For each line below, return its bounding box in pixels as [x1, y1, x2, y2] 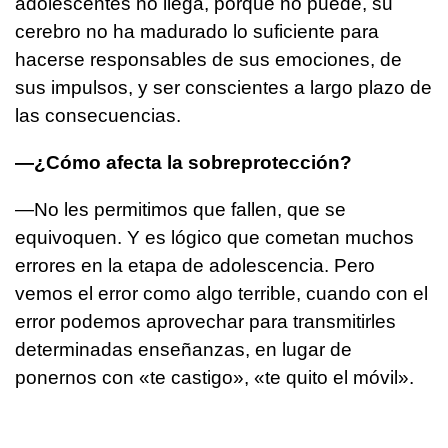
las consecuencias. [15, 105, 181, 127]
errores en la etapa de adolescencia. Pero [15, 255, 375, 277]
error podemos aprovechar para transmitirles [15, 311, 396, 333]
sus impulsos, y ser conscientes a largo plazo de [15, 77, 432, 99]
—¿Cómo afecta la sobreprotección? [15, 152, 352, 174]
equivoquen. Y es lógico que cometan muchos [15, 227, 414, 249]
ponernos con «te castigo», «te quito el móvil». [15, 367, 414, 389]
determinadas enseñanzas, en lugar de [15, 339, 352, 361]
